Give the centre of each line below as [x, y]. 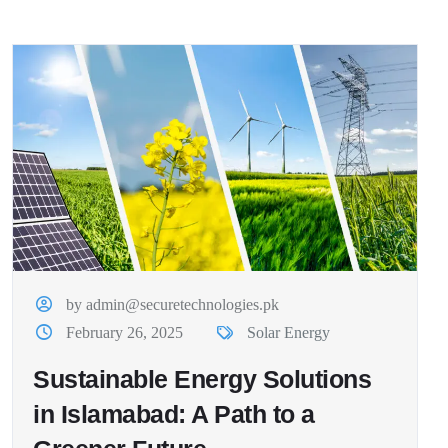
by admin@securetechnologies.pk [173, 304]
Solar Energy [288, 332]
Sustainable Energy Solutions [202, 378]
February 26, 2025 [125, 332]
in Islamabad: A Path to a [174, 413]
